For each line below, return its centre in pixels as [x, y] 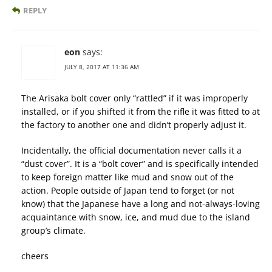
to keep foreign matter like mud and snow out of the [127, 177]
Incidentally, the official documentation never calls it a [131, 151]
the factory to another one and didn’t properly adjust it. [134, 125]
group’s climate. [53, 231]
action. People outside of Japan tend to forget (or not [128, 191]
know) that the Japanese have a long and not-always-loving [141, 204]
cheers [35, 256]
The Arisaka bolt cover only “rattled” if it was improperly [134, 98]
